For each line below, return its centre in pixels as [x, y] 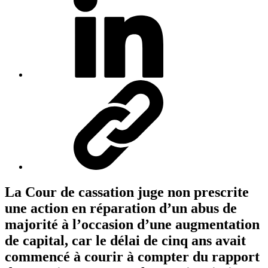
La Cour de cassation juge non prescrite [127, 192]
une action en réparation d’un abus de [121, 208]
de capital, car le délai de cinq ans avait [125, 241]
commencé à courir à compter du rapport [132, 257]
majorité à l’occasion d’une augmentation [132, 225]
